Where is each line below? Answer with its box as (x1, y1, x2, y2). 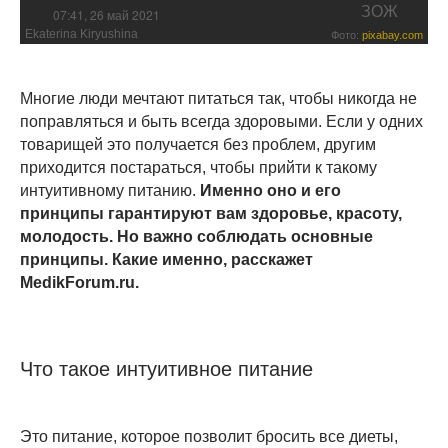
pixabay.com (362, 28, 423, 41)
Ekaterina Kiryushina (25, 26, 138, 41)
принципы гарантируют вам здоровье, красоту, (20, 204, 402, 222)
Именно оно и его (200, 181, 341, 199)
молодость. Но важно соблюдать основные (20, 227, 373, 245)
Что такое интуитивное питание (20, 357, 313, 380)
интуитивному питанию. (20, 181, 200, 199)
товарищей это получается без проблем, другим (20, 135, 376, 153)
